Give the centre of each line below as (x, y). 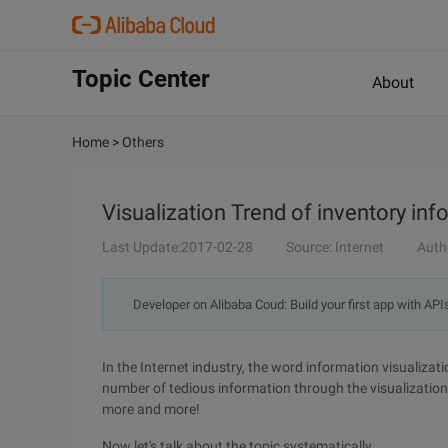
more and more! (151, 409)
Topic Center (141, 79)
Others (143, 142)
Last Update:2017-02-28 (177, 247)
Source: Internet (335, 247)
